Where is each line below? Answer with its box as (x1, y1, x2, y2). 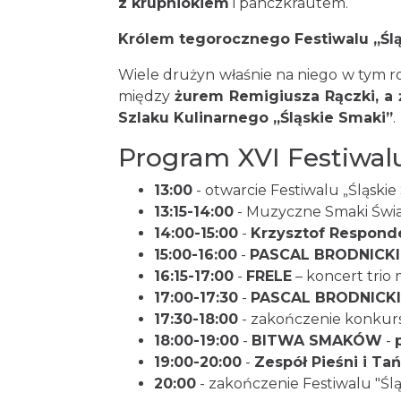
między (118, 88, 175, 105)
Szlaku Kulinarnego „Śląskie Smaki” (118, 109, 393, 126)
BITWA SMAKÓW (252, 332, 382, 349)
